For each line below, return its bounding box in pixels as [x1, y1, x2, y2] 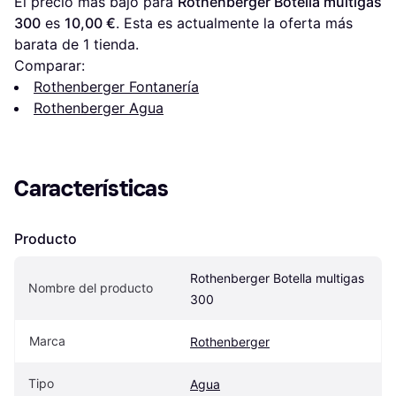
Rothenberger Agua [34, 99, 164, 118]
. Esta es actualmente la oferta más [116, 14, 353, 33]
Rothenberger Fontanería [34, 78, 199, 96]
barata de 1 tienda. [14, 35, 139, 54]
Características [14, 175, 169, 203]
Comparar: [14, 57, 85, 75]
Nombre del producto [28, 280, 153, 296]
